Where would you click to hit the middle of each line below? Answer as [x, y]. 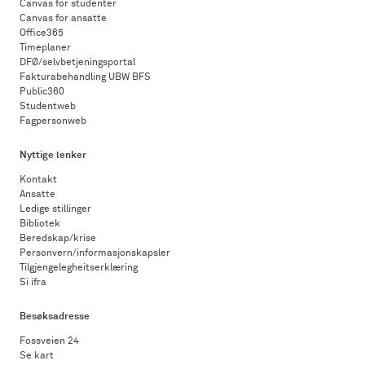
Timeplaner [45, 48]
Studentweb [48, 107]
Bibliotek [40, 224]
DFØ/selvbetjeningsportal [77, 63]
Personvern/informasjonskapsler [95, 253]
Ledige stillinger [55, 209]
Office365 [42, 33]
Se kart [37, 356]
